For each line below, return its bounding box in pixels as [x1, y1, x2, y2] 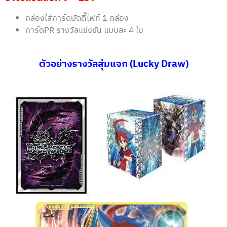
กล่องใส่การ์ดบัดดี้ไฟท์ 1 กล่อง [25, 12, 129, 26]
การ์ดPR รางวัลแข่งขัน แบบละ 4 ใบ [25, 24, 143, 38]
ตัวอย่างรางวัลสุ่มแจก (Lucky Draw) [39, 56, 188, 72]
